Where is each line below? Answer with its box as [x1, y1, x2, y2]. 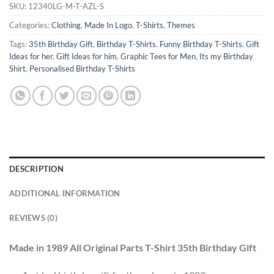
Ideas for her [9, 51, 53, 61]
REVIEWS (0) [9, 212, 57, 223]
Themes [167, 20, 195, 30]
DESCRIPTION [9, 163, 64, 174]
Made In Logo [84, 20, 132, 30]
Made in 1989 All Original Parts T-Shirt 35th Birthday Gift [9, 241, 256, 253]
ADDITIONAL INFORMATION [9, 188, 120, 198]
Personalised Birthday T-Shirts [29, 63, 135, 73]
